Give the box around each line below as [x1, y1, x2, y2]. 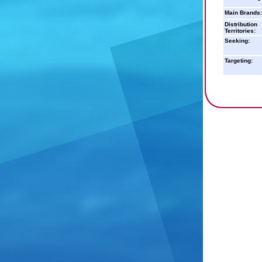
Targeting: [225, 57, 253, 64]
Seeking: [225, 37, 250, 44]
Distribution [225, 21, 257, 27]
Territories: [225, 27, 256, 34]
